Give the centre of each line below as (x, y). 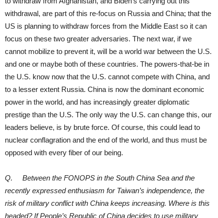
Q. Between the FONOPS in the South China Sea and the (100, 178)
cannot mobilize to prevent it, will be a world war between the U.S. (108, 51)
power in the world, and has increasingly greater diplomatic (97, 102)
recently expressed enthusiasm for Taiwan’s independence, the (105, 190)
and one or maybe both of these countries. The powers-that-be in (107, 64)
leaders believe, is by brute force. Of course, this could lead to (102, 127)
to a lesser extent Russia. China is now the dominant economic (105, 89)
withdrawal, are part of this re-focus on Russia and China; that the (108, 13)
